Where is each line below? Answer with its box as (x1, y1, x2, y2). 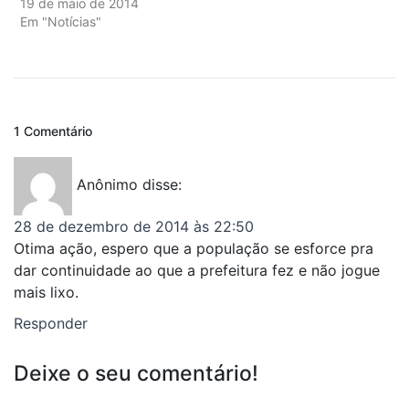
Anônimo (77, 175, 138, 194)
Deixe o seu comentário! (14, 360, 258, 386)
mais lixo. (14, 282, 79, 301)
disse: (142, 175, 182, 194)
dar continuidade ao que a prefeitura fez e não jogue (14, 260, 380, 279)
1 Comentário (14, 122, 92, 139)
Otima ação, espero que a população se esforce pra (14, 238, 373, 257)
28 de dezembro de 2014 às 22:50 (14, 216, 254, 236)
